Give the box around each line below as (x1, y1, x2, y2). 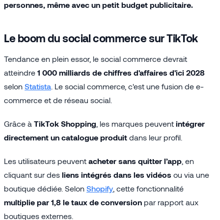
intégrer (176, 118, 205, 128)
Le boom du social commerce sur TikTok (4, 31, 198, 44)
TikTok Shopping (34, 118, 96, 128)
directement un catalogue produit (4, 132, 127, 142)
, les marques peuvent (96, 118, 176, 128)
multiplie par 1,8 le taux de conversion (4, 197, 142, 207)
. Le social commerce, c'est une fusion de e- (51, 81, 204, 91)
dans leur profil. (127, 132, 182, 142)
